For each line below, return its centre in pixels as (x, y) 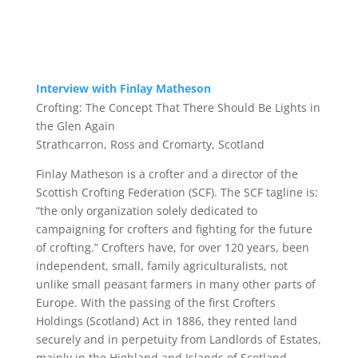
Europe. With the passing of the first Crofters (155, 302)
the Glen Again (75, 126)
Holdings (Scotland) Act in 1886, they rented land (166, 321)
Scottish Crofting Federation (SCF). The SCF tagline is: (177, 192)
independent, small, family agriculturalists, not (161, 266)
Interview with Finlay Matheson (123, 88)
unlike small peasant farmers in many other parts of (175, 284)
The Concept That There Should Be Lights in (203, 107)
